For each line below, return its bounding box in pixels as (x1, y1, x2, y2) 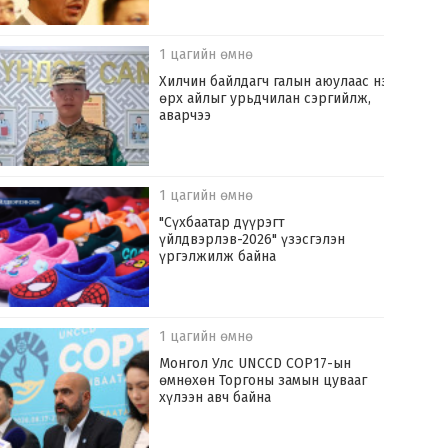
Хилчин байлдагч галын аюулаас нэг (159, 73, 395, 91)
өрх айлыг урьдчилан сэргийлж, (159, 90, 372, 108)
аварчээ (159, 107, 212, 125)
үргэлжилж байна (159, 248, 277, 266)
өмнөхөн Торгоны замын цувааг (159, 372, 368, 390)
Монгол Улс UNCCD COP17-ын (159, 355, 352, 373)
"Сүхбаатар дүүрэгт (159, 214, 286, 232)
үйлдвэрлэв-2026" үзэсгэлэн (159, 231, 346, 249)
